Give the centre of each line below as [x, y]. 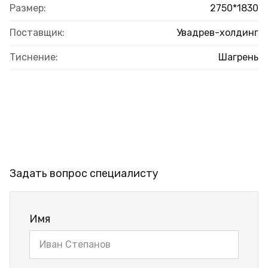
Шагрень [238, 57]
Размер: [28, 8]
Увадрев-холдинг [217, 32]
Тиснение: [34, 57]
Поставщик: [37, 32]
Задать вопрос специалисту [84, 173]
